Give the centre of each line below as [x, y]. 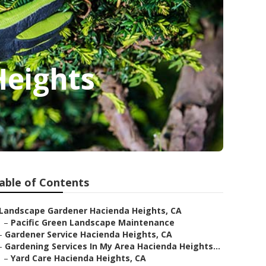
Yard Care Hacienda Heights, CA [78, 258]
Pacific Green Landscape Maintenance [93, 222]
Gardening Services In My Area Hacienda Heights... [113, 246]
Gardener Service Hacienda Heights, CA [88, 234]
